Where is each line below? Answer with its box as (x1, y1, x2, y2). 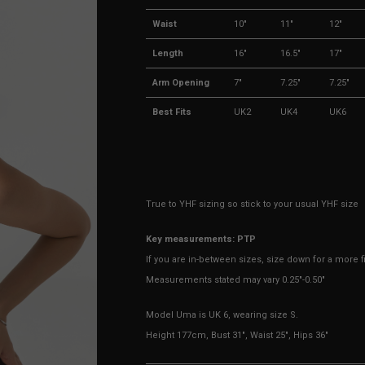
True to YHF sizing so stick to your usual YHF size (146, 199, 359, 209)
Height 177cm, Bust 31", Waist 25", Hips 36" (146, 330, 329, 341)
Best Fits (152, 107, 191, 117)
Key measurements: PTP (146, 234, 257, 244)
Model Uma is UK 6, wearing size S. (146, 310, 299, 320)
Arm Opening (152, 77, 209, 88)
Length (152, 48, 183, 59)
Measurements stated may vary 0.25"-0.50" (146, 275, 326, 285)
